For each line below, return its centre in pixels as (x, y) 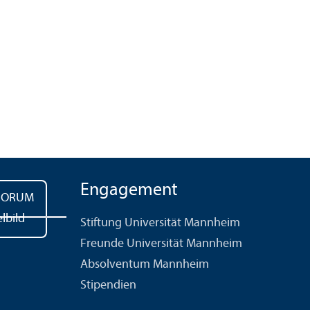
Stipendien (108, 286)
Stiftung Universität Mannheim (160, 224)
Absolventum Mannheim (145, 265)
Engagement (129, 191)
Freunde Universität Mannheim (161, 244)
